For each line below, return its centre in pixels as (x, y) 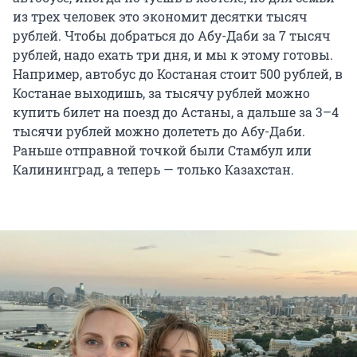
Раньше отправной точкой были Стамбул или (162, 151)
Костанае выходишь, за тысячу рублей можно (161, 93)
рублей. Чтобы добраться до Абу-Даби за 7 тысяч (172, 36)
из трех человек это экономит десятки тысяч (160, 17)
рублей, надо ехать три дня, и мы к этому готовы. (173, 55)
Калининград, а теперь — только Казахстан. (153, 170)
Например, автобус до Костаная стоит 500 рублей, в (178, 74)
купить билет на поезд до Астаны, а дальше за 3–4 (176, 112)
